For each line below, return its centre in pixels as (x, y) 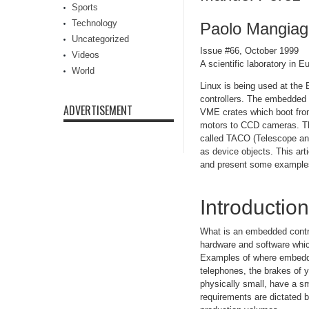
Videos (86, 55)
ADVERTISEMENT (98, 110)
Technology (94, 23)
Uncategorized (100, 39)
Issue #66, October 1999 (249, 51)
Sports (85, 7)
